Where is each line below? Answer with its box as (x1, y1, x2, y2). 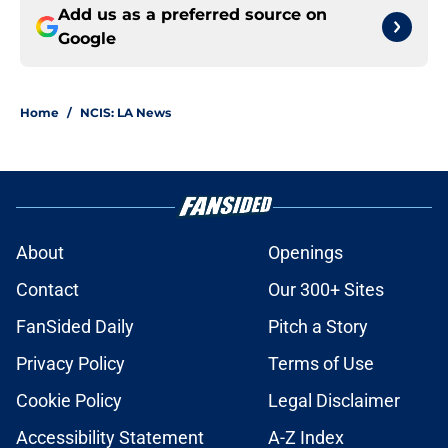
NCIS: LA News (80, 105, 171, 121)
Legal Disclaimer (268, 390, 400, 412)
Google (58, 29, 116, 49)
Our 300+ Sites (268, 279, 384, 301)
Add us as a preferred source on (58, 5, 327, 25)
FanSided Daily (16, 316, 134, 338)
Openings (268, 242, 343, 264)
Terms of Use (268, 353, 374, 375)
